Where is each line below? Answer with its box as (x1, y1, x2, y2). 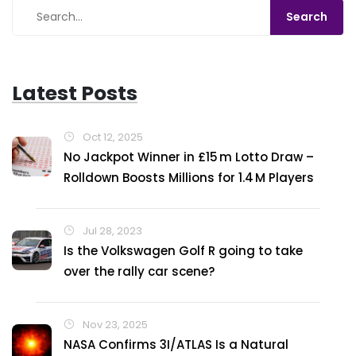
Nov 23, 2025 (80, 317, 148, 332)
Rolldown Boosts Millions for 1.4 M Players (64, 169, 314, 186)
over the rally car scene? (64, 263, 215, 280)
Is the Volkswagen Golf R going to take (64, 242, 303, 259)
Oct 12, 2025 (80, 130, 143, 145)
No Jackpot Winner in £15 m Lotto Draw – (64, 149, 314, 165)
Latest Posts (12, 79, 137, 107)
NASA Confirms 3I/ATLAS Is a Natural (64, 336, 288, 353)
